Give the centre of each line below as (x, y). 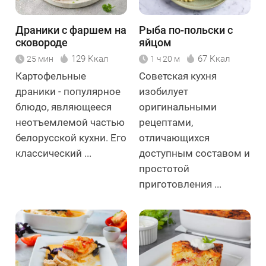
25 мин (40, 58)
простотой (164, 168)
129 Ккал (90, 58)
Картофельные (51, 76)
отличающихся (174, 137)
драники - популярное (68, 91)
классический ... (53, 153)
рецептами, (166, 122)
